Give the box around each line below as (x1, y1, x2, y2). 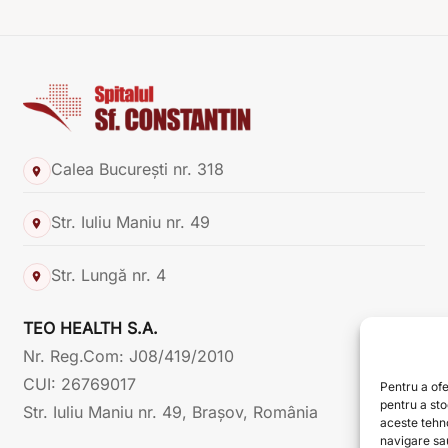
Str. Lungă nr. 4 (50, 264, 166, 285)
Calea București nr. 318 (50, 159, 224, 180)
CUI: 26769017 (22, 373, 136, 394)
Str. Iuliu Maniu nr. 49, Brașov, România (22, 401, 318, 422)
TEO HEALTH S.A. (22, 317, 158, 338)
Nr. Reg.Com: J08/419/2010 (22, 345, 234, 366)
